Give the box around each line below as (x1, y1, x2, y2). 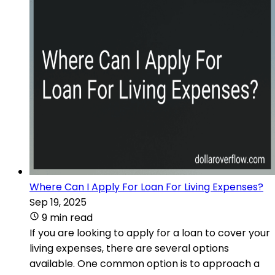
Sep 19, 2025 (29, 195, 87, 209)
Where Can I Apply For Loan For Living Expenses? (29, 179, 263, 194)
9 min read (42, 210, 93, 225)
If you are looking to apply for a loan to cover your (29, 225, 270, 240)
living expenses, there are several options (29, 241, 229, 255)
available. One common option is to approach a (29, 256, 260, 271)
